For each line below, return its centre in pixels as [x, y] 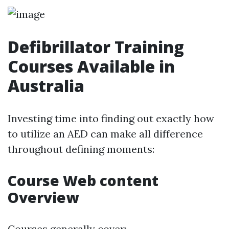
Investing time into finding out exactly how [111, 118]
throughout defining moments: [81, 149]
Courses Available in [91, 66]
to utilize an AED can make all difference [105, 134]
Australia [46, 86]
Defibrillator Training [96, 47]
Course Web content [83, 180]
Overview [43, 197]
